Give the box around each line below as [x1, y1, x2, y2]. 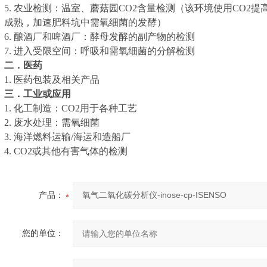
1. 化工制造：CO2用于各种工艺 [4, 103, 137, 113]
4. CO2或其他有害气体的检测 [4, 146, 128, 156]
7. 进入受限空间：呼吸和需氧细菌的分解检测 [4, 46, 195, 56]
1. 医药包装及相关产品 [4, 74, 102, 85]
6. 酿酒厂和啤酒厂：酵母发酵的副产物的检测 [4, 32, 195, 42]
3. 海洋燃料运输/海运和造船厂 [4, 132, 131, 142]
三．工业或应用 [4, 89, 71, 99]
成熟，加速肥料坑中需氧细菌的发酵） [4, 17, 166, 27]
